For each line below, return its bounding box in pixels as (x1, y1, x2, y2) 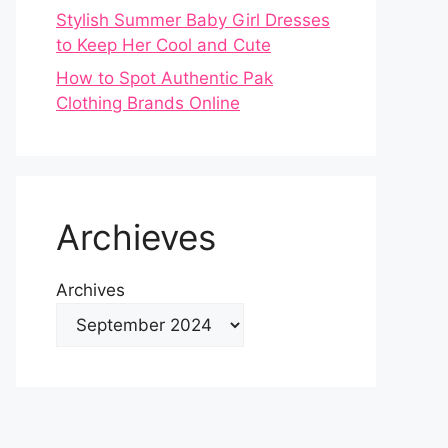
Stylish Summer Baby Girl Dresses (56, 9, 330, 30)
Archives (56, 280, 125, 301)
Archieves (56, 216, 216, 259)
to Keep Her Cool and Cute (56, 34, 271, 55)
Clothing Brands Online (56, 93, 240, 114)
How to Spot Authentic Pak (56, 68, 273, 89)
